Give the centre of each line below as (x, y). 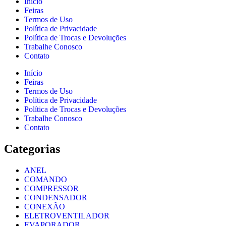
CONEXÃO (45, 207)
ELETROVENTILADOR (67, 216)
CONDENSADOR (56, 198)
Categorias (32, 149)
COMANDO (46, 180)
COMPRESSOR (51, 189)
